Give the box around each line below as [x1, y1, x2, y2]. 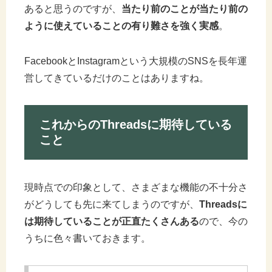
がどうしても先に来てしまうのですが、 [24, 199, 199, 210]
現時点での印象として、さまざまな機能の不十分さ [24, 182, 248, 193]
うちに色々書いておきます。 [24, 233, 151, 244]
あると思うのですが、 [24, 3, 121, 14]
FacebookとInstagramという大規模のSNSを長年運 [24, 55, 247, 66]
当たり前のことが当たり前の [121, 3, 248, 14]
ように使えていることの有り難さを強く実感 [24, 20, 219, 31]
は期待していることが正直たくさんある [24, 216, 199, 227]
